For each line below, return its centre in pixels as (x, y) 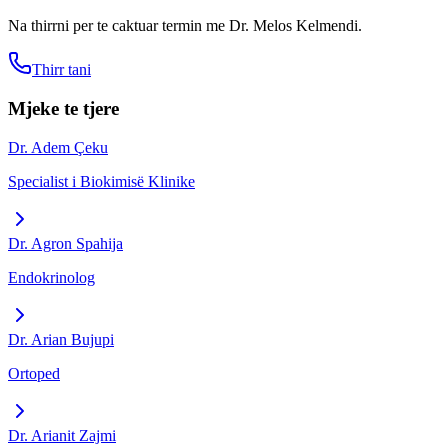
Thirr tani (61, 70)
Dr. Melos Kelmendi (293, 26)
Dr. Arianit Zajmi (62, 435)
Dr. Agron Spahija (65, 243)
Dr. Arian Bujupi (61, 339)
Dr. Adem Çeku (58, 147)
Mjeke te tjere (63, 108)
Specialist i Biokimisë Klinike (101, 181)
